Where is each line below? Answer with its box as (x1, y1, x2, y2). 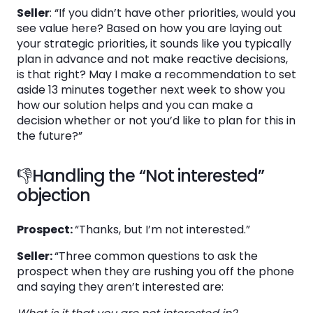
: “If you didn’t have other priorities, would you (50, 5, 296, 21)
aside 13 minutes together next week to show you (17, 82, 285, 98)
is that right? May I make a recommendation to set (17, 66, 296, 82)
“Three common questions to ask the (54, 248, 258, 264)
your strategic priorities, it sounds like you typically (17, 36, 291, 52)
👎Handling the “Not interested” (17, 164, 265, 187)
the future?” (17, 128, 82, 144)
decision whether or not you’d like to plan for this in (17, 112, 296, 129)
